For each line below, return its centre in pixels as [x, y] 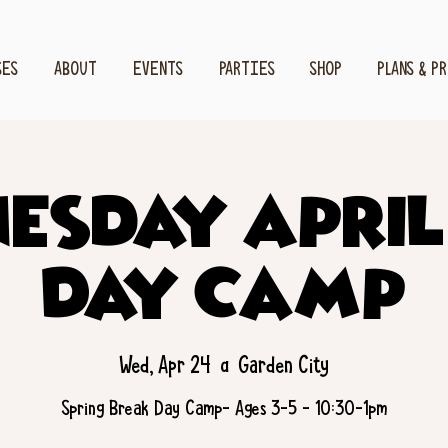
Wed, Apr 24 [164, 365]
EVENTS [158, 68]
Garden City [284, 365]
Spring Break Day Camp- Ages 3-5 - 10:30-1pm [224, 408]
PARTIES [246, 68]
